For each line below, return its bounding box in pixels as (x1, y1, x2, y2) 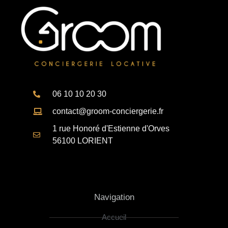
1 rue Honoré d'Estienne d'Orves (52, 124, 169, 133)
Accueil (102, 213, 126, 222)
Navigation (94, 192, 134, 203)
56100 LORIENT (52, 136, 113, 146)
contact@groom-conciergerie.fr (52, 107, 163, 116)
